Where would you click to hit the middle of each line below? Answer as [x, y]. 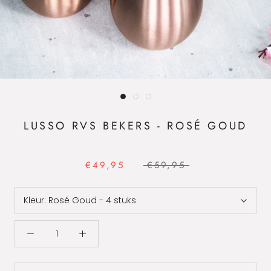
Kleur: [36, 200]
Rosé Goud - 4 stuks [92, 200]
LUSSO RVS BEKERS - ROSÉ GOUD [135, 126]
